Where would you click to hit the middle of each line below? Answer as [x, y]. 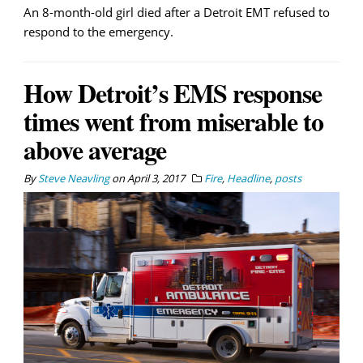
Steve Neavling [74, 179]
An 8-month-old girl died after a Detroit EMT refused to [177, 13]
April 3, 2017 [156, 179]
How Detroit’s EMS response [173, 93]
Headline [248, 179]
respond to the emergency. [98, 32]
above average [95, 150]
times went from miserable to [173, 122]
